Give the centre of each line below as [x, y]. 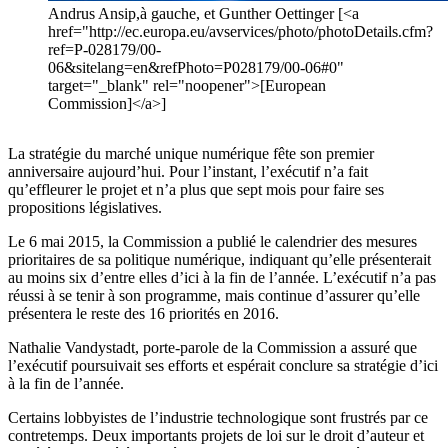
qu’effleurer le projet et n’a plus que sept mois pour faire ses [196, 190]
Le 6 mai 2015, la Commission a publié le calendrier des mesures [212, 242]
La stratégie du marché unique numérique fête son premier [191, 154]
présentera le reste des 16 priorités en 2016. [143, 314]
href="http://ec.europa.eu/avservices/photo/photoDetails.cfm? [240, 32]
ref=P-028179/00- [104, 50]
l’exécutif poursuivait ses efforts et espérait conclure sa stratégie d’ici [223, 366]
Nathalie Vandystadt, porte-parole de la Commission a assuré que [212, 348]
